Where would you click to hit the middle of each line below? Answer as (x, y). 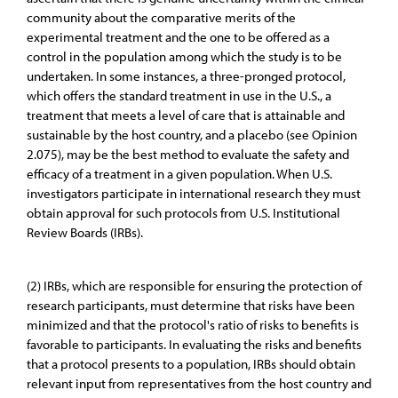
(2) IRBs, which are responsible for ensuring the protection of (194, 286)
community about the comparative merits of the (161, 17)
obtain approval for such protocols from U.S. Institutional (183, 213)
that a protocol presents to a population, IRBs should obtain (191, 364)
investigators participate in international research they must (194, 193)
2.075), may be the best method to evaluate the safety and (188, 154)
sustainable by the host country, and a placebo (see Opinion (192, 135)
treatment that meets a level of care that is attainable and (186, 115)
